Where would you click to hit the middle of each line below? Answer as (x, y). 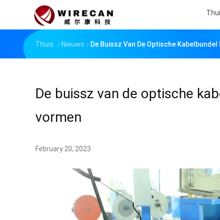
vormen (58, 117)
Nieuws (73, 44)
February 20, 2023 (63, 149)
